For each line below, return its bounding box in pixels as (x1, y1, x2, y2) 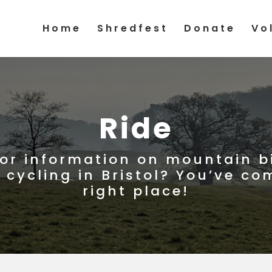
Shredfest (97, 21, 168, 35)
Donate (184, 21, 236, 35)
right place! (83, 182, 189, 200)
